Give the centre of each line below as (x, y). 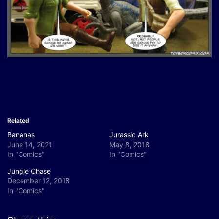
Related (18, 120)
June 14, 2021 (30, 144)
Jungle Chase (29, 171)
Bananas (21, 134)
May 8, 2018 (130, 144)
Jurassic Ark (129, 134)
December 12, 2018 (39, 180)
